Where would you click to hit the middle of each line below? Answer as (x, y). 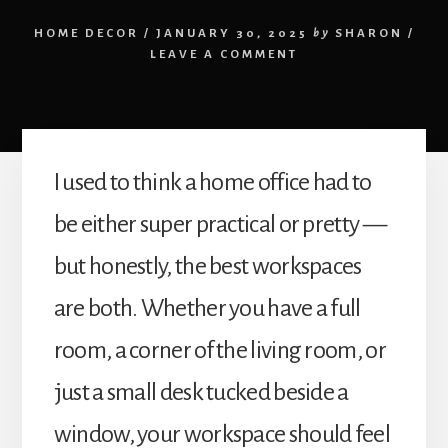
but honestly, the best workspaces (207, 265)
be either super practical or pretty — (219, 223)
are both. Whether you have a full (207, 307)
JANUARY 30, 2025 (231, 33)
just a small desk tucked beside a (201, 391)
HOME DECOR (86, 33)
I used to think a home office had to (212, 181)
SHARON (368, 33)
